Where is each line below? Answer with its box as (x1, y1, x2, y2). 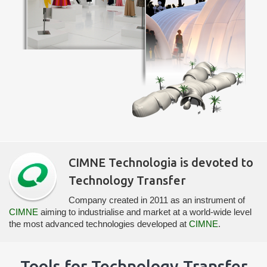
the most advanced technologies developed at (9, 219, 189, 229)
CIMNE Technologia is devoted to (69, 156, 253, 169)
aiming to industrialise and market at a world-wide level (38, 207, 252, 217)
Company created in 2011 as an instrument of (69, 195, 245, 205)
